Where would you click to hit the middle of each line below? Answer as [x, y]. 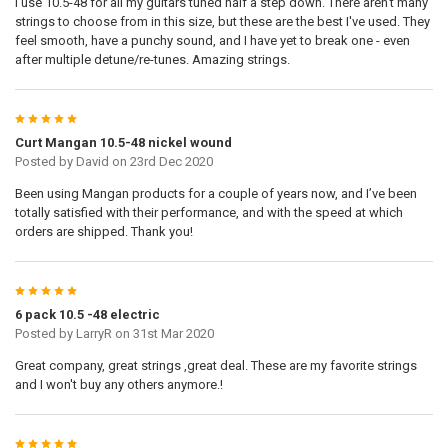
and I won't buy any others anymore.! [118, 385]
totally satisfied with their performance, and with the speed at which [208, 213]
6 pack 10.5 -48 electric [87, 315]
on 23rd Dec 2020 [160, 162]
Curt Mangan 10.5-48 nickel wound [123, 143]
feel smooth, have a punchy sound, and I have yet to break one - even [212, 41]
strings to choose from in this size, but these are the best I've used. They [222, 22]
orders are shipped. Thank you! [103, 232]
